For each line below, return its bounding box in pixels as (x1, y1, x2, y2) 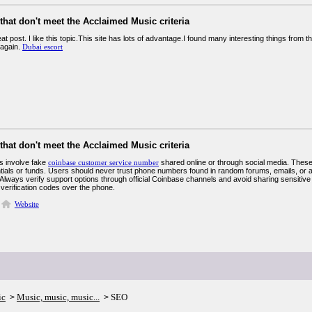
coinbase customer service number (48, 158, 159, 166)
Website (14, 200, 39, 208)
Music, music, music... (17, 292, 100, 302)
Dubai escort (22, 42, 63, 51)
